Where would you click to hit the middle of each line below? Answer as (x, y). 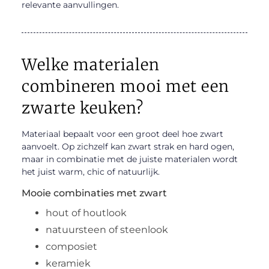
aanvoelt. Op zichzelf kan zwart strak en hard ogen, (128, 146)
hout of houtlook (86, 213)
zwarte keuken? (82, 107)
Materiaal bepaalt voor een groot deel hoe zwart (122, 134)
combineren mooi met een (125, 86)
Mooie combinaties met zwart (94, 193)
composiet (71, 246)
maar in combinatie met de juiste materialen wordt (129, 159)
